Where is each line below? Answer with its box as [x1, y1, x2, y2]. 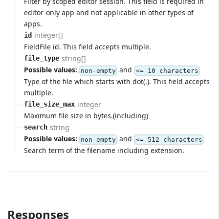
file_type [24, 54, 59, 63]
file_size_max [24, 100, 75, 109]
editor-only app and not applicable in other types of [24, 7, 194, 17]
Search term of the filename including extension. [24, 146, 184, 155]
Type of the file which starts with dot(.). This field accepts [24, 76, 210, 86]
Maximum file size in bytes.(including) [24, 111, 148, 121]
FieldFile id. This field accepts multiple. [24, 42, 151, 51]
